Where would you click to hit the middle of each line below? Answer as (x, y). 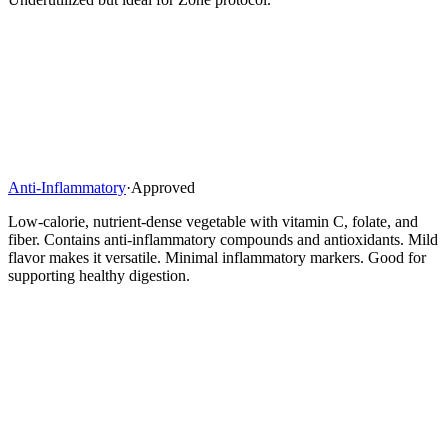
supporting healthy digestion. (99, 276)
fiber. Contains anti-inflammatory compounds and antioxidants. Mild (223, 240)
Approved (163, 188)
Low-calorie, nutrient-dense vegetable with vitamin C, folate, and (213, 222)
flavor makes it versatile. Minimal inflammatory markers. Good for (217, 258)
